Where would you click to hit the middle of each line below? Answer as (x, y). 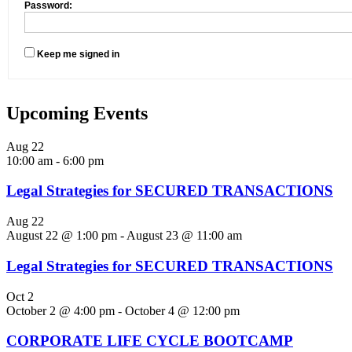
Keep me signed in (78, 54)
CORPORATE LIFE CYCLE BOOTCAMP (150, 341)
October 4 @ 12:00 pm (182, 310)
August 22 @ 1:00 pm (62, 236)
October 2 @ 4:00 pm (60, 310)
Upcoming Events (77, 113)
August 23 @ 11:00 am (184, 236)
